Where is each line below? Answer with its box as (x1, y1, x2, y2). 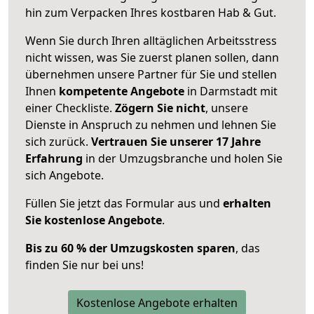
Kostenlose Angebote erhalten (76, 294, 238, 310)
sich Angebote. (25, 167, 104, 183)
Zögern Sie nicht (115, 100, 205, 116)
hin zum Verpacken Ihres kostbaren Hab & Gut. (25, 4, 276, 20)
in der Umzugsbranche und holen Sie (83, 150, 282, 166)
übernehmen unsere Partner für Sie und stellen (25, 66, 277, 82)
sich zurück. (25, 133, 91, 149)
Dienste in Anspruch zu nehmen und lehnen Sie (25, 116, 276, 132)
